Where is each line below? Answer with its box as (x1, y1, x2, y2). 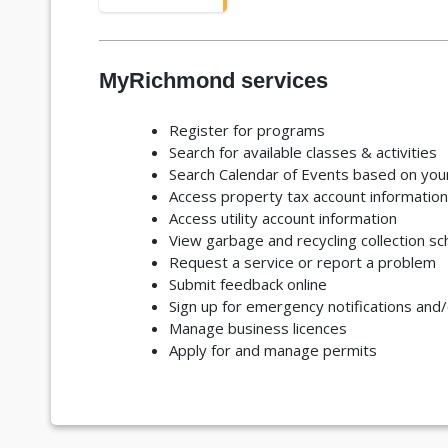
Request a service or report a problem (168, 251, 436, 272)
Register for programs (168, 119, 325, 140)
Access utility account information (168, 207, 397, 228)
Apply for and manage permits (168, 339, 377, 360)
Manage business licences (168, 317, 347, 338)
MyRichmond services (98, 67, 328, 93)
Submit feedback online (168, 273, 327, 294)
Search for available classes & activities (168, 141, 437, 162)
